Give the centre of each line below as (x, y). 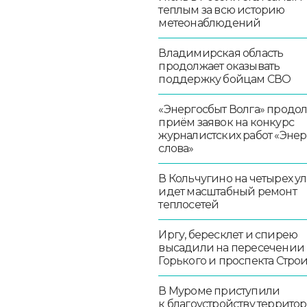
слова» (176, 148)
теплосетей (189, 204)
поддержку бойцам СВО (225, 79)
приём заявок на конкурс (226, 122)
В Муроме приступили (219, 291)
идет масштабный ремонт (228, 191)
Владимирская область (221, 53)
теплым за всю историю (222, 10)
